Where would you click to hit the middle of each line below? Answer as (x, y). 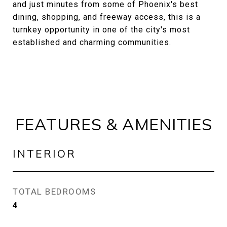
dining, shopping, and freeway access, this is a (107, 17)
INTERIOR (44, 154)
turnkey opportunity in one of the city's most (101, 30)
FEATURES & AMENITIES (113, 124)
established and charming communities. (92, 42)
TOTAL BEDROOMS (54, 192)
